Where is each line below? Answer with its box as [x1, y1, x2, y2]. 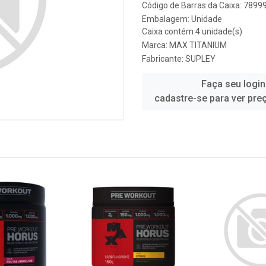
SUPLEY [185, 54, 216, 64]
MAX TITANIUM [169, 40, 227, 50]
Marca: [142, 40, 169, 50]
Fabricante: [142, 54, 185, 64]
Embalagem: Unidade [142, 14, 222, 24]
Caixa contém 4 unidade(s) [142, 27, 242, 36]
